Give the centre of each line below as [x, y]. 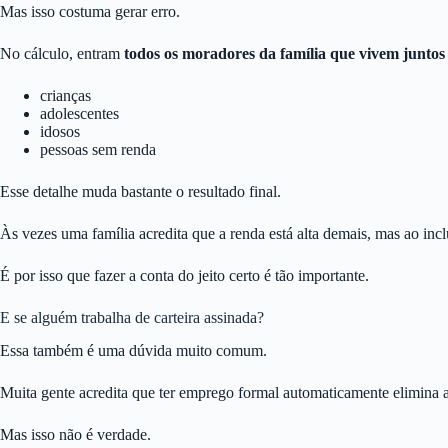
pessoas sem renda [98, 150]
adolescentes [79, 114]
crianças [65, 96]
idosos [60, 132]
